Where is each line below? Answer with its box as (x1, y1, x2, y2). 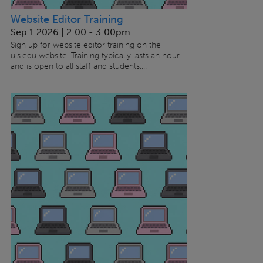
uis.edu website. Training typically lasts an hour (10, 50, 180, 61)
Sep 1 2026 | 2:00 (10, 26, 86, 38)
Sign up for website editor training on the (10, 40, 161, 50)
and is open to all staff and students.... (10, 61, 147, 72)
